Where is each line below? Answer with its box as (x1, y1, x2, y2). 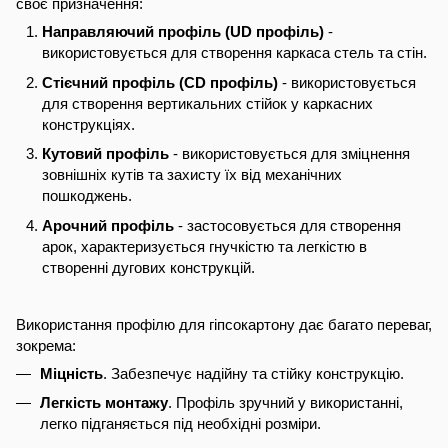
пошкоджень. (42, 187, 132, 205)
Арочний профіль (42, 216, 174, 234)
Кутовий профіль (42, 145, 169, 163)
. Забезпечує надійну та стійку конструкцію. (103, 364, 404, 382)
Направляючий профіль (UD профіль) (42, 23, 324, 41)
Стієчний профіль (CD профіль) (42, 73, 278, 91)
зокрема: (16, 336, 76, 354)
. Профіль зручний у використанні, (168, 394, 403, 412)
